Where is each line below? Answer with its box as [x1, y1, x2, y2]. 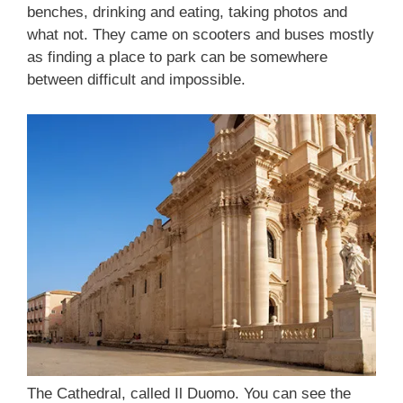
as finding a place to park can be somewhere [27, 49, 327, 66]
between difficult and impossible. [27, 71, 246, 88]
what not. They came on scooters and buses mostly [27, 26, 374, 43]
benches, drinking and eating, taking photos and [27, 4, 347, 21]
